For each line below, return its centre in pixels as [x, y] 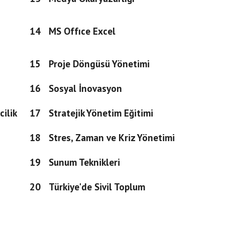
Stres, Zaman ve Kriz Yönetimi [111, 137]
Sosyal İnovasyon [85, 88]
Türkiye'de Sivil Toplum [97, 187]
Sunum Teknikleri [84, 162]
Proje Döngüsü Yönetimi [99, 64]
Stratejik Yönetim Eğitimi [101, 113]
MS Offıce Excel [82, 31]
